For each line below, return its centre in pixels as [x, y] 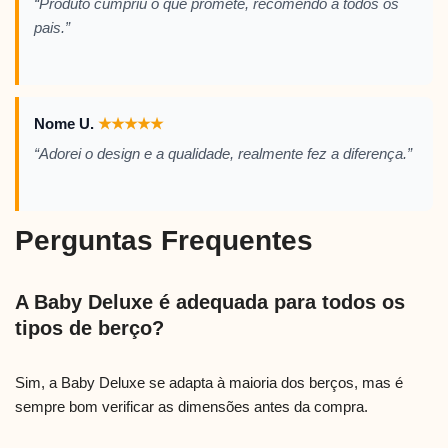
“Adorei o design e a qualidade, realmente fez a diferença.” [223, 154]
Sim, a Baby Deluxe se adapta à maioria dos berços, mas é [209, 383]
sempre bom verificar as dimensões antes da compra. [191, 407]
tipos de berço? [89, 328]
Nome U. [66, 124]
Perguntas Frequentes [164, 241]
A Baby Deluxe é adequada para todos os [210, 302]
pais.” [52, 28]
